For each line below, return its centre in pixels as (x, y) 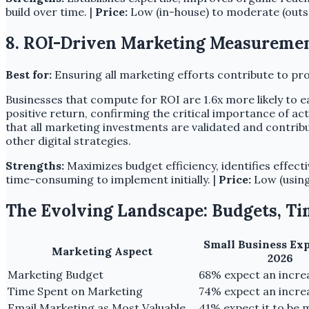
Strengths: (35, 166)
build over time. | (50, 12)
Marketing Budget (56, 275)
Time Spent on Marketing (75, 291)
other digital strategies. (68, 141)
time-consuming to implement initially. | (112, 180)
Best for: (29, 75)
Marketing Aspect (102, 251)
